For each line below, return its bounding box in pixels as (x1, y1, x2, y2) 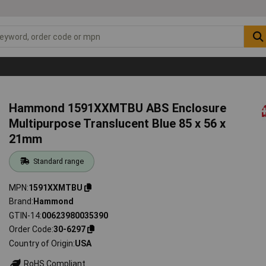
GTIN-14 (9, 210, 40, 220)
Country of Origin (9, 238, 74, 248)
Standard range (33, 156, 84, 166)
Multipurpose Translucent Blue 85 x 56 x (9, 116, 226, 131)
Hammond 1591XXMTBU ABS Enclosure (9, 100, 227, 115)
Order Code (9, 224, 52, 235)
